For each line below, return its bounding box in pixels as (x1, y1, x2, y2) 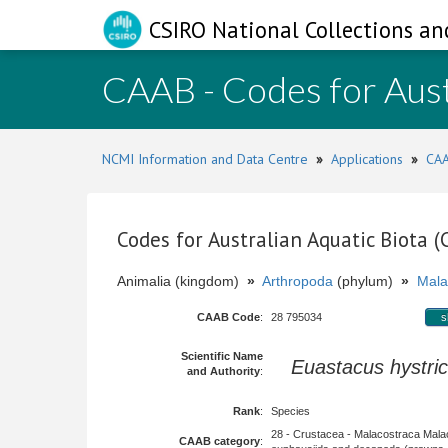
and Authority (187, 365, 260, 377)
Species (271, 405, 310, 417)
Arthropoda (262, 273, 333, 289)
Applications (331, 150, 403, 168)
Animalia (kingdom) (117, 273, 247, 289)
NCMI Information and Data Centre (102, 150, 308, 168)
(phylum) (333, 273, 401, 289)
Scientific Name (181, 350, 263, 362)
